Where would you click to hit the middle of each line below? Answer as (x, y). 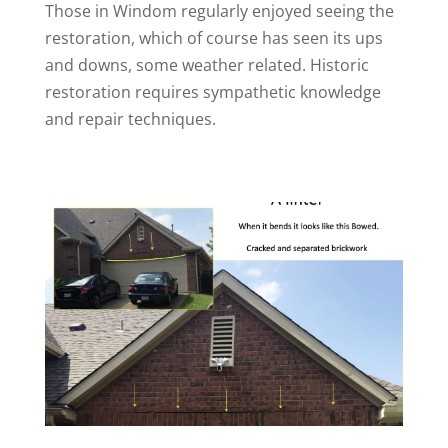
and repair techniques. (130, 119)
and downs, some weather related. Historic (206, 65)
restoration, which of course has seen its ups (213, 38)
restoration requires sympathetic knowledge (212, 92)
